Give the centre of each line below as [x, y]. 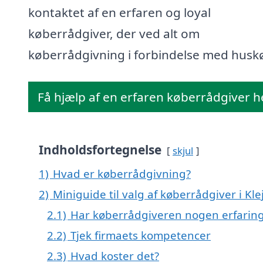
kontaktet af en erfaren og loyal [119, 13]
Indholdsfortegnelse [100, 150]
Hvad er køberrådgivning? [122, 174]
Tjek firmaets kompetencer [141, 235]
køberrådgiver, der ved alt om [114, 34]
